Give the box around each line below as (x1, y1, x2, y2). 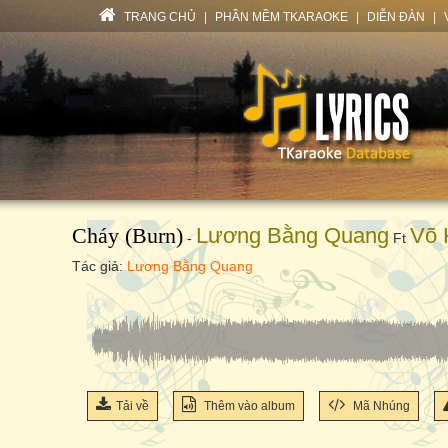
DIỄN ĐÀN (367, 10, 425, 24)
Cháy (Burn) (72, 223, 183, 248)
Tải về (116, 399, 149, 413)
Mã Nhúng (350, 399, 410, 413)
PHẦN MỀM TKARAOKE (215, 10, 348, 24)
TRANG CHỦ (121, 10, 196, 24)
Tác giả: (72, 258, 127, 274)
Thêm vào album (201, 399, 295, 413)
